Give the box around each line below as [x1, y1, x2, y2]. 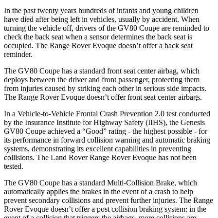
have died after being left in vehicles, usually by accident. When [4, 15, 200, 23]
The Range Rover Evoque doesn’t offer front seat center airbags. [4, 92, 202, 101]
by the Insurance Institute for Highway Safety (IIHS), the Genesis [4, 118, 205, 127]
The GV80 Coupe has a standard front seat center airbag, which [4, 66, 200, 75]
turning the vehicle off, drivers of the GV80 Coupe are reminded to [4, 23, 209, 32]
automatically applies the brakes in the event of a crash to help [4, 187, 193, 196]
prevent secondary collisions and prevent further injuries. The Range [4, 196, 213, 204]
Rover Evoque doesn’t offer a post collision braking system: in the [4, 204, 206, 213]
